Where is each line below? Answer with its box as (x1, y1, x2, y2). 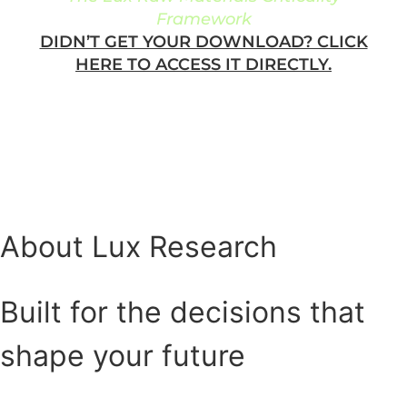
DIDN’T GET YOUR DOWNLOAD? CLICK (39, 31, 368, 52)
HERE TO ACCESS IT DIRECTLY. (75, 54, 332, 74)
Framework (155, 8, 252, 29)
